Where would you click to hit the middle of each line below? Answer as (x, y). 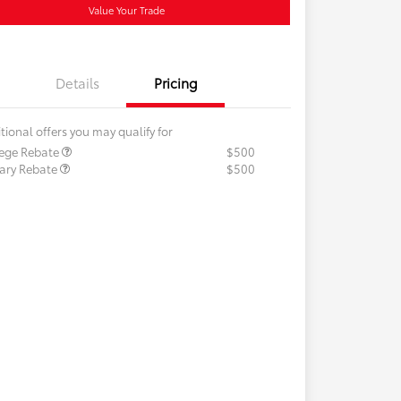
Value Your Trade (126, 10)
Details (77, 83)
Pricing (175, 83)
